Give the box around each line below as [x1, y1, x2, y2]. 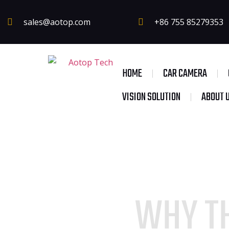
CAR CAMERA [163, 65, 207, 82]
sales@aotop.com [24, 16, 90, 28]
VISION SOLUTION [122, 88, 180, 106]
